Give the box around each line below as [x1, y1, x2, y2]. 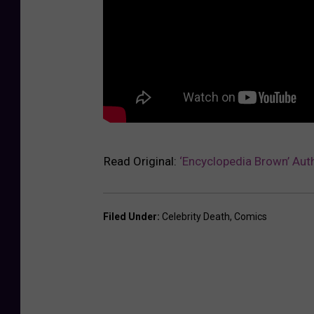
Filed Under [103, 210, 157, 222]
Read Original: [104, 153, 179, 168]
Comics [234, 210, 267, 222]
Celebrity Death [162, 210, 230, 222]
